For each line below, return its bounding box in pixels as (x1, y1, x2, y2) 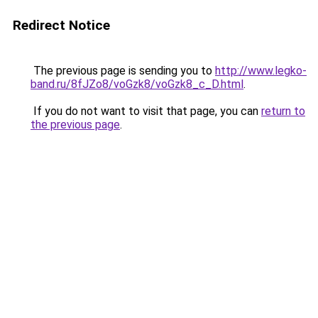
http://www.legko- (215, 64, 307, 77)
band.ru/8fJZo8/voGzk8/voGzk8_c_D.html (31, 77, 243, 91)
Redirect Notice (13, 17, 110, 33)
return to (261, 104, 305, 118)
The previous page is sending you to (31, 64, 215, 77)
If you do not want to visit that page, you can (31, 104, 261, 118)
